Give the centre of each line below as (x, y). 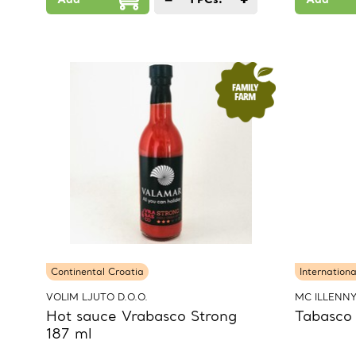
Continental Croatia (97, 272)
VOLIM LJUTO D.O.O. (97, 297)
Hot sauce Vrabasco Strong (141, 316)
